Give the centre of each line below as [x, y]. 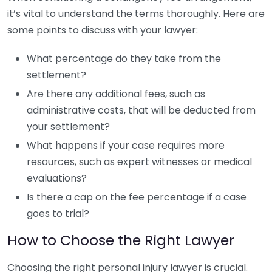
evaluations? [57, 178]
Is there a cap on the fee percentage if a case [137, 197]
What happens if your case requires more [126, 145]
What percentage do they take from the [124, 59]
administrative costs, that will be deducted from [141, 110]
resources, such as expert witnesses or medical [139, 162]
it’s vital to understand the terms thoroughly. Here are [136, 14]
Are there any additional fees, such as [116, 94]
